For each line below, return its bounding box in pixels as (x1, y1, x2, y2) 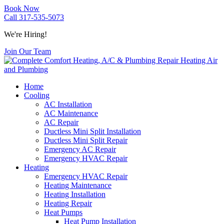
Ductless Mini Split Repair (44, 136, 127, 144)
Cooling (24, 91, 49, 99)
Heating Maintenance (44, 181, 111, 189)
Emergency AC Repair (44, 145, 116, 153)
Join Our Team (4, 47, 51, 55)
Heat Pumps (44, 208, 82, 216)
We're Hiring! (4, 30, 47, 38)
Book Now (4, 4, 39, 12)
